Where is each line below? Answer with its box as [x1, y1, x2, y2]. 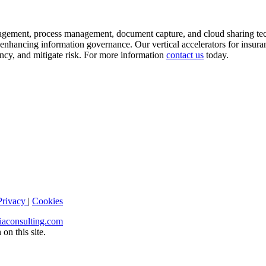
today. [204, 49, 229, 60]
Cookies [32, 195, 63, 206]
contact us [166, 49, 204, 60]
